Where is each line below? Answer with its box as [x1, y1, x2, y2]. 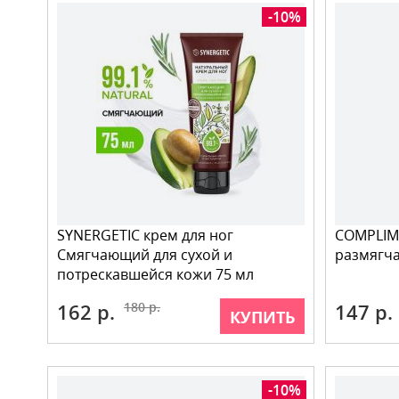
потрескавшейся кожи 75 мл [57, 265, 254, 284]
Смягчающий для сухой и [57, 245, 232, 265]
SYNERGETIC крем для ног [57, 225, 233, 245]
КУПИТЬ [230, 306, 295, 328]
